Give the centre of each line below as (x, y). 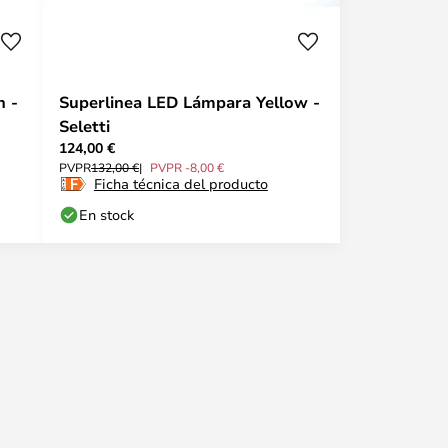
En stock (106, 214)
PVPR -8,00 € (187, 167)
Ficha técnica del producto (180, 183)
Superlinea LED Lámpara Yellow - (189, 102)
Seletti (84, 126)
